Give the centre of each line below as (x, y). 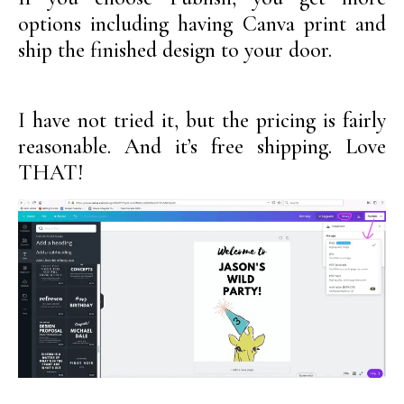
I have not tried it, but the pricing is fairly (202, 120)
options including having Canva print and (202, 23)
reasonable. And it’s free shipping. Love (202, 146)
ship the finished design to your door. (175, 50)
